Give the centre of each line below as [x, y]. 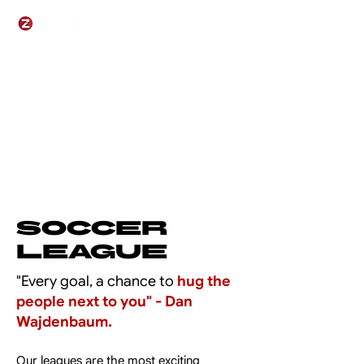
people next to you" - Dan [104, 301]
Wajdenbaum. [64, 322]
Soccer [92, 228]
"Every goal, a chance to [97, 281]
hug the [204, 281]
